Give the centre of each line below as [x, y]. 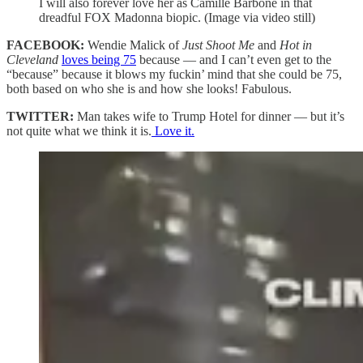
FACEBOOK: [45, 45]
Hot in [296, 45]
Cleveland [32, 59]
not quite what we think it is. [79, 130]
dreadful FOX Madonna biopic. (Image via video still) [177, 17]
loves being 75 [99, 59]
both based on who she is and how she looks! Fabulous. [149, 88]
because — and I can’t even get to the [234, 59]
